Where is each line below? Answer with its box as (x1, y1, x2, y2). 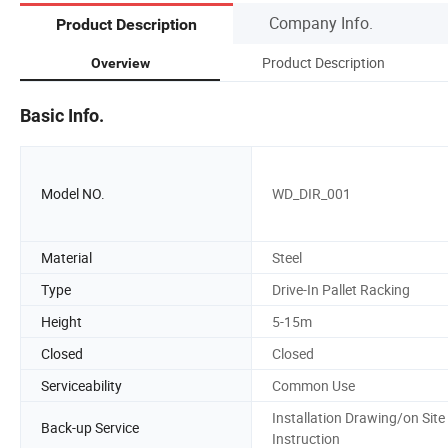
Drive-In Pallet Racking (272, 279, 410, 299)
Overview (90, 54, 150, 71)
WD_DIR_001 (272, 184, 351, 204)
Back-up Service (41, 418, 139, 438)
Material (41, 247, 92, 267)
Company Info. (269, 11, 373, 34)
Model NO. (41, 184, 105, 204)
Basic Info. (20, 104, 104, 126)
